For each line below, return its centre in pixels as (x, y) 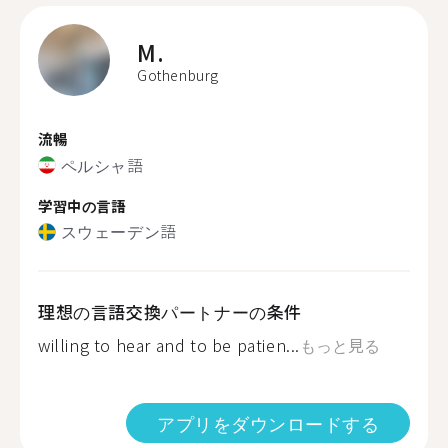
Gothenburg (178, 75)
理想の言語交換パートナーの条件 (170, 311)
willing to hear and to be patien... (169, 345)
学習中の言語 (82, 205)
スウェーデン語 (118, 231)
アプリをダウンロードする (268, 423)
